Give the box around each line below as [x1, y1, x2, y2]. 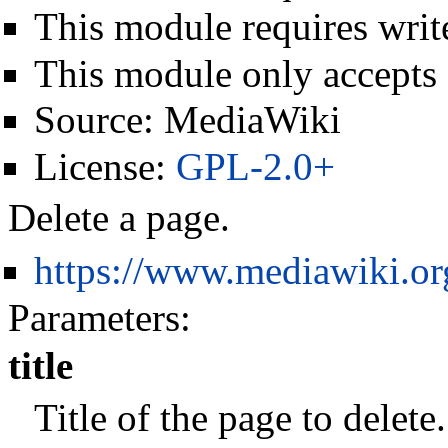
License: [33, 145, 176, 189]
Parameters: [8, 296, 191, 340]
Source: [33, 98, 164, 142]
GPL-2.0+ [175, 145, 335, 189]
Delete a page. [8, 196, 230, 240]
